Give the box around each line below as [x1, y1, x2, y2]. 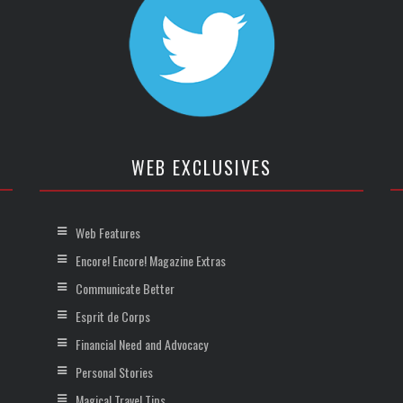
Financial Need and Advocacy [76, 335, 208, 354]
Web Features [76, 223, 140, 243]
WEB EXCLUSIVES [131, 154, 272, 182]
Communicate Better [76, 279, 175, 299]
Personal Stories [76, 363, 153, 382]
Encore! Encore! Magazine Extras [76, 251, 226, 271]
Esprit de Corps [76, 307, 150, 327]
